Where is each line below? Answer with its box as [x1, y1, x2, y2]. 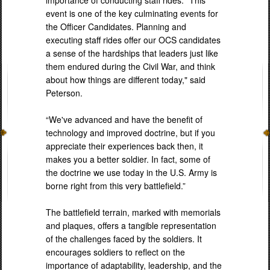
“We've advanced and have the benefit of [46, 113, 202, 125]
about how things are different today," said [46, 73, 206, 86]
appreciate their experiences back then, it [46, 139, 203, 152]
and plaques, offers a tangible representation [46, 219, 216, 231]
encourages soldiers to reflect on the [46, 245, 185, 258]
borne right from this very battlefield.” [46, 179, 186, 192]
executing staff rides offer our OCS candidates [46, 33, 221, 46]
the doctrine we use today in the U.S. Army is [46, 166, 217, 178]
